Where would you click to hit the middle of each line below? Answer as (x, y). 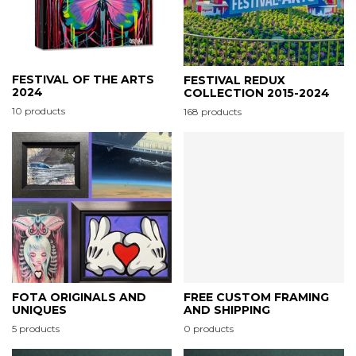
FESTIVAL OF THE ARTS (83, 79)
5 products (36, 328)
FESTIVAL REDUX (234, 80)
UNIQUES (39, 310)
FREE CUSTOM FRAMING (256, 298)
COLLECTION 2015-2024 (257, 93)
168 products (213, 111)
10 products (39, 110)
